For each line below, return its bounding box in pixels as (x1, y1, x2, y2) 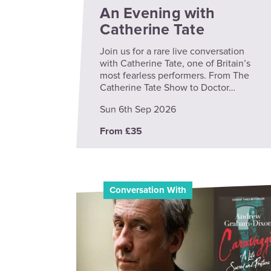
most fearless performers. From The (100, 71, 250, 81)
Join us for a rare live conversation (100, 47, 245, 57)
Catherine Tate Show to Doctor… (100, 83, 236, 93)
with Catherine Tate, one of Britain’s (100, 59, 251, 69)
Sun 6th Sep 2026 (100, 105, 177, 115)
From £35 (100, 126, 143, 137)
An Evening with (100, 5, 215, 21)
